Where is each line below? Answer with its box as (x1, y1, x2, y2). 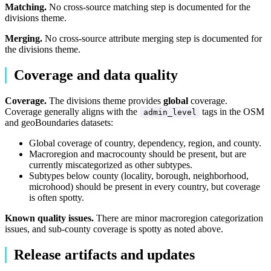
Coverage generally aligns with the (5, 106, 140, 117)
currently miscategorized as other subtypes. (29, 159, 192, 170)
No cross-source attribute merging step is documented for (42, 33, 262, 44)
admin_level (143, 107, 197, 117)
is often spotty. (29, 192, 84, 203)
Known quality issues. (5, 212, 94, 223)
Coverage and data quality (14, 67, 178, 83)
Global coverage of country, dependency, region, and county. (29, 137, 261, 148)
